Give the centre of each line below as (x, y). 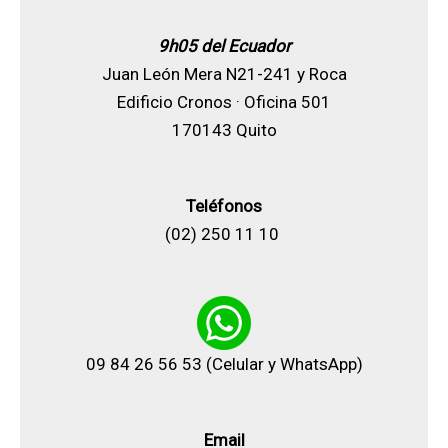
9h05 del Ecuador (224, 46)
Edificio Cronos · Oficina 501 (224, 102)
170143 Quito (224, 130)
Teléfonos (224, 206)
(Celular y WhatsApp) (282, 364)
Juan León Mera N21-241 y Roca (224, 74)
